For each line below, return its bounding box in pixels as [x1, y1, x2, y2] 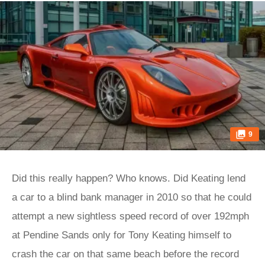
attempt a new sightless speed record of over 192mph [12, 211, 249, 222]
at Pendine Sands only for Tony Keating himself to [12, 230, 231, 241]
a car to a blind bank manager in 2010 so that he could [12, 192, 251, 203]
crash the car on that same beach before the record [12, 248, 239, 260]
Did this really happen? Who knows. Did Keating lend [12, 173, 245, 184]
